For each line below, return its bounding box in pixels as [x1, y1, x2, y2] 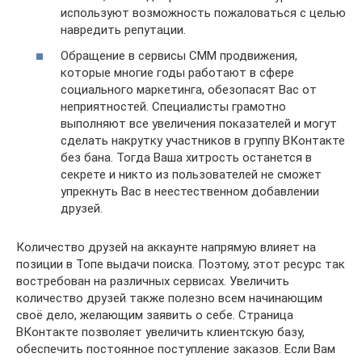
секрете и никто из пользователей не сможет [61, 166, 322, 182]
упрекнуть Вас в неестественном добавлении [61, 183, 319, 199]
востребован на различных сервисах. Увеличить [16, 273, 289, 288]
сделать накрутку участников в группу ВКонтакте [61, 133, 345, 148]
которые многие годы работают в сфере [61, 65, 294, 80]
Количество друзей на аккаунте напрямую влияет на [16, 239, 316, 255]
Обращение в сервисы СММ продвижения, [61, 48, 297, 63]
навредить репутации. [61, 23, 186, 37]
